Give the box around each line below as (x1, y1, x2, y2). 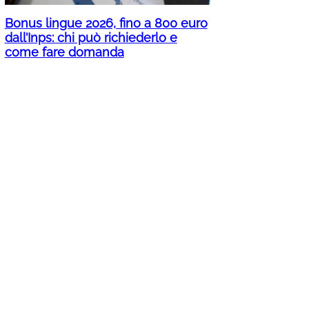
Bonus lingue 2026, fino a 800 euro (4, 16, 208, 31)
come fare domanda (4, 45, 124, 60)
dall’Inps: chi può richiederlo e (4, 30, 177, 46)
